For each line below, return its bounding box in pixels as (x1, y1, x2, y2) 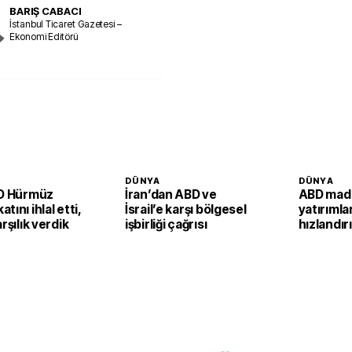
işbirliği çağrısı (125, 217, 207, 232)
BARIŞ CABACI (9, 4, 82, 17)
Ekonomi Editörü (9, 30, 79, 42)
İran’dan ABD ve (125, 187, 217, 202)
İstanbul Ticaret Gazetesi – (9, 17, 122, 30)
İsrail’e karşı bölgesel (125, 202, 247, 217)
